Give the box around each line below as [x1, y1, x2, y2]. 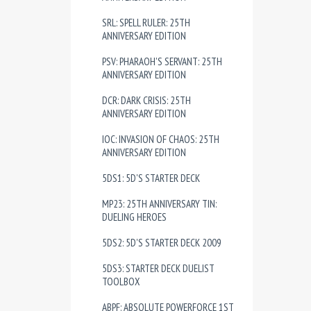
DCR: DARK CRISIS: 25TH [102, 94, 191, 107]
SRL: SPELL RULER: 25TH [102, 16, 190, 29]
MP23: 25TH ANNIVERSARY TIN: [102, 197, 217, 210]
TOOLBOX [102, 275, 140, 288]
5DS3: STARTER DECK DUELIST [102, 262, 215, 275]
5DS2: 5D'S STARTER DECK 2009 [102, 236, 221, 249]
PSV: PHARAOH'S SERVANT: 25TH [102, 55, 222, 68]
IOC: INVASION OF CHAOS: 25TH [102, 133, 219, 146]
